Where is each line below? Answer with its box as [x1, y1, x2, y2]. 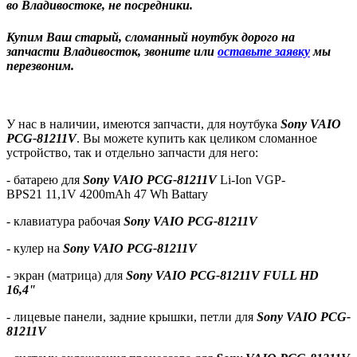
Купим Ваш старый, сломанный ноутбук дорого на [6, 29, 295, 44]
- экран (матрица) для [6, 268, 126, 282]
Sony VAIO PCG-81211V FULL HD [126, 268, 319, 282]
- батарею [6, 172, 58, 186]
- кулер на [6, 241, 63, 255]
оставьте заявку [218, 44, 310, 58]
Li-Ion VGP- [220, 172, 285, 186]
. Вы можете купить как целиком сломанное [76, 131, 317, 145]
